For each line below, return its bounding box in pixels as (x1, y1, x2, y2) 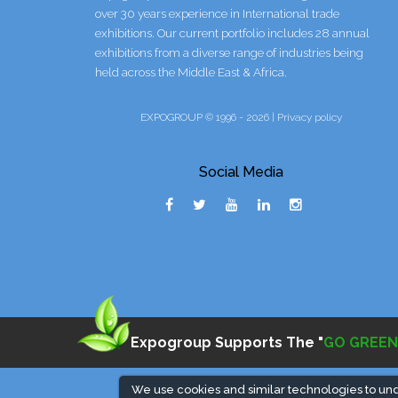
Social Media (199, 163, 284, 181)
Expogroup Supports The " (131, 333, 323, 351)
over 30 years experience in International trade (95, 6, 339, 21)
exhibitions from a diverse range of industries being (95, 45, 363, 60)
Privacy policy (277, 111, 343, 124)
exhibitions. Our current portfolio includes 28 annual (95, 26, 370, 41)
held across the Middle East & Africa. (95, 65, 287, 80)
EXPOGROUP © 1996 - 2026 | (140, 111, 278, 124)
